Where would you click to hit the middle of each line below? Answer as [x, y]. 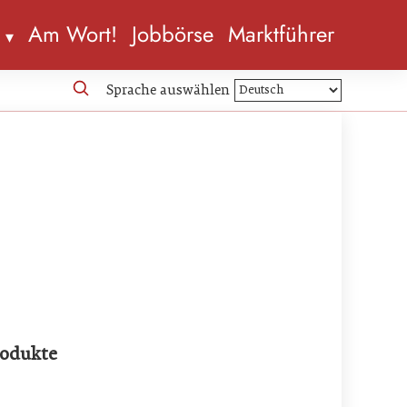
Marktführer [281, 35]
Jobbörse [173, 35]
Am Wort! [73, 35]
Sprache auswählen [168, 89]
